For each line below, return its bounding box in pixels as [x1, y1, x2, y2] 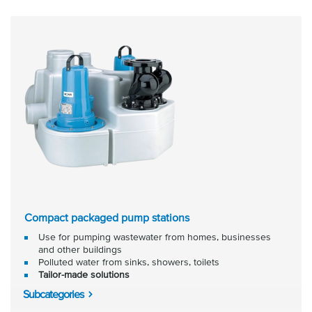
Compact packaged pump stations [24, 211, 189, 224]
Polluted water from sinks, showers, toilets [38, 256, 219, 267]
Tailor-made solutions [38, 269, 130, 280]
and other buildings [38, 244, 122, 255]
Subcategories [23, 288, 84, 300]
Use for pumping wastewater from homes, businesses [38, 231, 271, 242]
